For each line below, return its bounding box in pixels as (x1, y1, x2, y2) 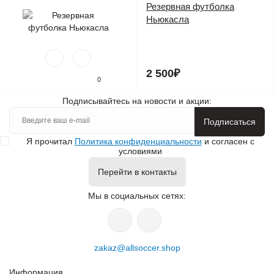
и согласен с (201, 136, 254, 147)
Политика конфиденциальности (74, 136, 202, 147)
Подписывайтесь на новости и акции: (62, 96, 212, 106)
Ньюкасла (146, 14, 189, 25)
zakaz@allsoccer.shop (94, 243, 180, 253)
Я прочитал (26, 136, 75, 147)
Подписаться (204, 117, 256, 127)
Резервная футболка (146, 1, 234, 12)
